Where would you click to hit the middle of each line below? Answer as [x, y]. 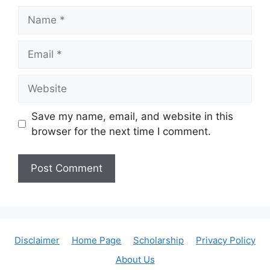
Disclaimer [37, 240]
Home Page [96, 240]
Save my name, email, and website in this [132, 116]
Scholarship [159, 240]
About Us [135, 260]
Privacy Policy [226, 240]
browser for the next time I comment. [121, 131]
